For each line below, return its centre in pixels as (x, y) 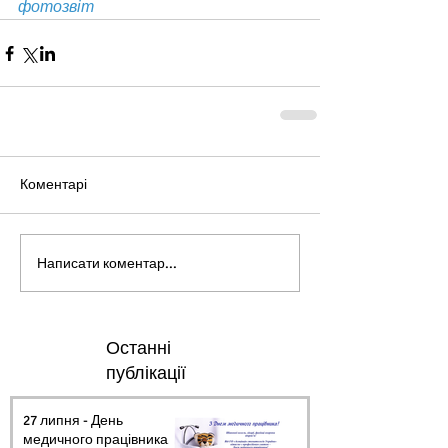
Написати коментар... (107, 263)
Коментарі (53, 185)
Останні (138, 348)
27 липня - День (73, 421)
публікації (146, 373)
